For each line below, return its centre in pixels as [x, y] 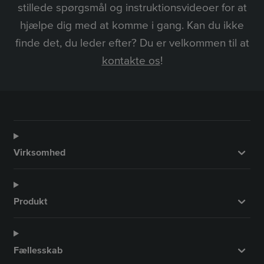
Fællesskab [38, 250]
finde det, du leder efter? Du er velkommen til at [132, 43]
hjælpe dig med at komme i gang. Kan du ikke [132, 25]
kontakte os [131, 61]
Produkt [30, 201]
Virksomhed [39, 153]
